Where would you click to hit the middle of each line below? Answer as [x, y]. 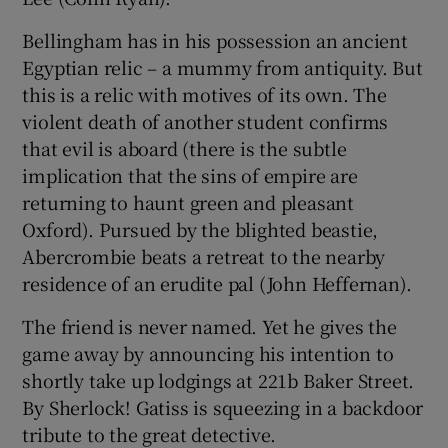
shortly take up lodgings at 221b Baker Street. [218, 380]
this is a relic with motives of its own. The [204, 94]
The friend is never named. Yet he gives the [209, 326]
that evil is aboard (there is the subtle [184, 148]
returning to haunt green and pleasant [188, 202]
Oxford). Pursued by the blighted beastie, [200, 229]
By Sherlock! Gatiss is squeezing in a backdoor [223, 407]
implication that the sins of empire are [190, 175]
